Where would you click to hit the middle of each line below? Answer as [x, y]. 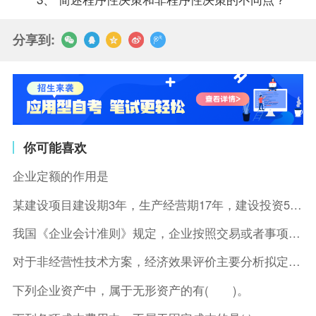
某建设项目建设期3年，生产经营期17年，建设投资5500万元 [296, 204]
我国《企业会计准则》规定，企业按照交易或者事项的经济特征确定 [294, 232]
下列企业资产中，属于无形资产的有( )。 [130, 290]
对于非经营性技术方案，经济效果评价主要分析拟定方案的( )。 [294, 261]
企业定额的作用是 [60, 176]
